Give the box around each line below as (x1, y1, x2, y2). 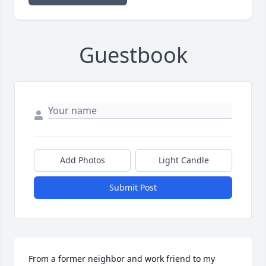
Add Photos (59, 154, 105, 166)
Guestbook (78, 40, 188, 70)
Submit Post (109, 182, 157, 194)
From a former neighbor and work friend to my (28, 253, 215, 265)
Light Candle (159, 154, 209, 166)
